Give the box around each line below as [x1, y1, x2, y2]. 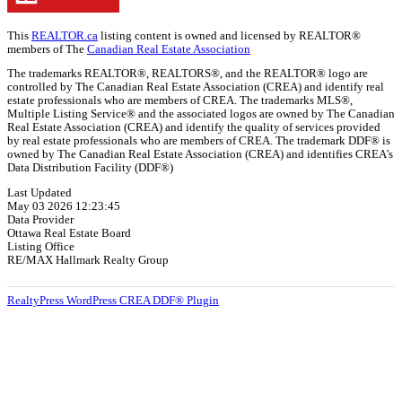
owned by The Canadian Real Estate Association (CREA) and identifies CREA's [7, 148, 393, 162]
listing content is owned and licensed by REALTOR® [98, 29, 361, 42]
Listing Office [7, 240, 74, 254]
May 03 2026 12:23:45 [7, 200, 120, 214]
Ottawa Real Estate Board [7, 227, 131, 240]
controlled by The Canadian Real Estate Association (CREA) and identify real [7, 81, 384, 94]
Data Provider [7, 214, 74, 227]
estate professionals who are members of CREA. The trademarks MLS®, [7, 94, 353, 108]
